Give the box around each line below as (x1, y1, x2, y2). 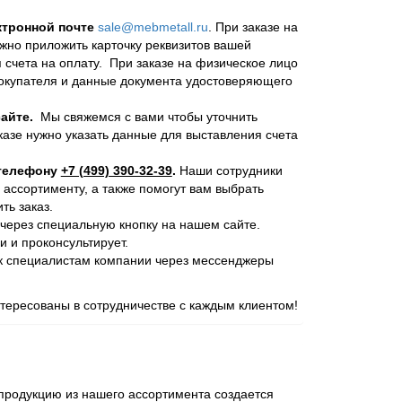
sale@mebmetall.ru (97, 20, 208, 35)
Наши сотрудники (175, 163, 283, 179)
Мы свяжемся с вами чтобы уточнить (32, 109, 258, 125)
